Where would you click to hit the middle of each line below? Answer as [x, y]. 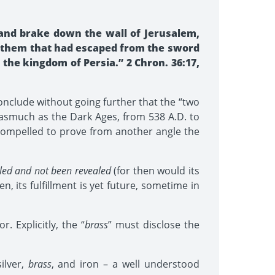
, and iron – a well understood [125, 264]
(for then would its [155, 171]
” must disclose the [153, 225]
